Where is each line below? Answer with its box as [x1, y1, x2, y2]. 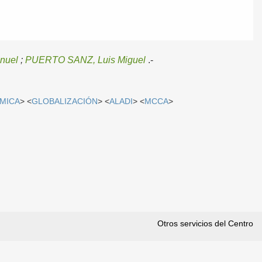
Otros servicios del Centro [157, 219, 253, 229]
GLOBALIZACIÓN [32, 96, 98, 106]
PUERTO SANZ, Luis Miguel [25, 55, 146, 65]
